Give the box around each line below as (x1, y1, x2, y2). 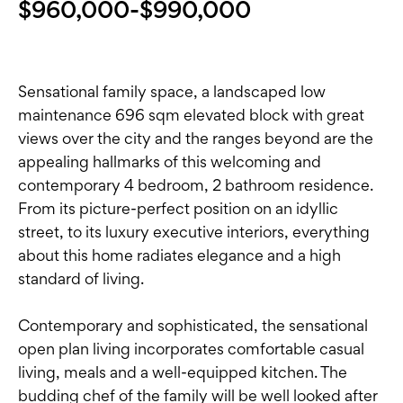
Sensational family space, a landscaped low (18, 82, 326, 102)
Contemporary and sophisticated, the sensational (18, 316, 368, 336)
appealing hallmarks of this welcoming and (18, 152, 321, 172)
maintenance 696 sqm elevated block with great (18, 105, 364, 125)
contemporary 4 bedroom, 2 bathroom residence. (18, 175, 373, 195)
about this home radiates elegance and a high (18, 246, 341, 265)
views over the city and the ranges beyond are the (18, 129, 373, 148)
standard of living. (18, 269, 144, 289)
